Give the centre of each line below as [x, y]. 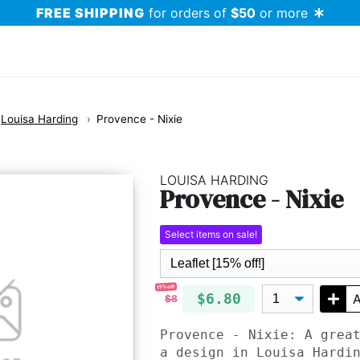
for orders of [188, 13]
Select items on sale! [211, 235]
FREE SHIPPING [90, 13]
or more [282, 13]
